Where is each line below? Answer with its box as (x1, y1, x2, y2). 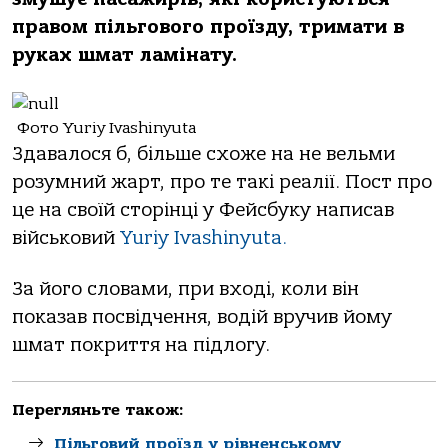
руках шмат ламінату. (12, 44, 237, 66)
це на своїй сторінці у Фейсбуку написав (12, 199, 394, 222)
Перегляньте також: (12, 401, 184, 420)
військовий (12, 227, 120, 250)
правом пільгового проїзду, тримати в (12, 16, 404, 38)
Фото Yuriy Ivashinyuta (12, 119, 196, 138)
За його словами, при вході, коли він (12, 277, 359, 300)
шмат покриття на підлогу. (12, 333, 270, 356)
